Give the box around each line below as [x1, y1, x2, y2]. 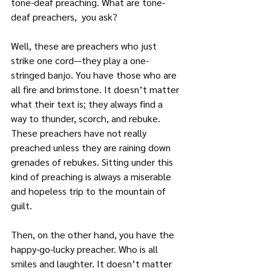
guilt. [11, 199, 32, 212]
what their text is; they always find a [11, 97, 165, 110]
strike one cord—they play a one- [11, 54, 149, 67]
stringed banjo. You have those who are [11, 68, 179, 81]
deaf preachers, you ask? [11, 10, 117, 23]
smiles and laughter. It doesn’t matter [11, 257, 174, 270]
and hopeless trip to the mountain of [11, 184, 168, 197]
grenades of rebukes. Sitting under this [11, 155, 175, 168]
